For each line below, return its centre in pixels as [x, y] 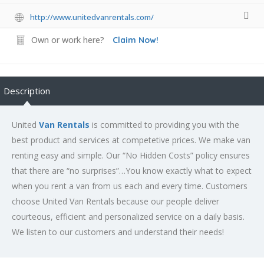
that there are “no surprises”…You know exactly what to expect [132, 170]
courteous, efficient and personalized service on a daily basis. [128, 216]
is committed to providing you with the [166, 124]
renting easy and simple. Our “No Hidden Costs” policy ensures [131, 155]
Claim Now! [136, 40]
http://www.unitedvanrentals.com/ [92, 17]
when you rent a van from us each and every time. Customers [130, 186]
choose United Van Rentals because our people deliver [115, 201]
